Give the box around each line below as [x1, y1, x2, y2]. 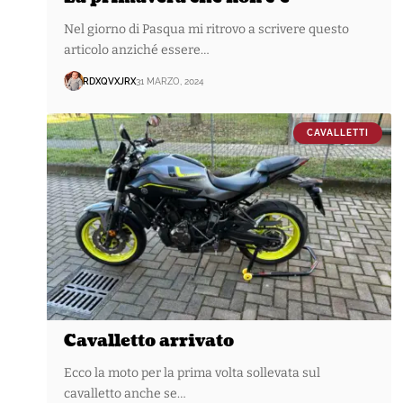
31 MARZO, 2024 [136, 76, 204, 86]
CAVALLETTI [307, 127, 370, 138]
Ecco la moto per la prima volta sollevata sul [64, 364, 321, 381]
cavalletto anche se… [64, 385, 187, 401]
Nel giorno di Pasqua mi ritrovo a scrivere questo [64, 22, 350, 38]
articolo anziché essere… [64, 42, 210, 58]
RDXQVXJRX [83, 76, 137, 86]
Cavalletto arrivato [64, 329, 235, 353]
